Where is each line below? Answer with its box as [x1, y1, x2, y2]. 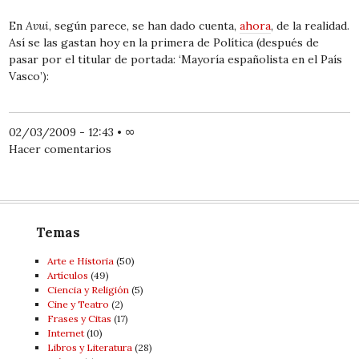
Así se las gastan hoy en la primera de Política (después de [9, 35, 320, 50]
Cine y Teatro [46, 298, 109, 311]
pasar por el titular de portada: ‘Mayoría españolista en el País [9, 52, 343, 67]
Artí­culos [46, 269, 88, 282]
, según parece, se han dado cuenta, [49, 18, 240, 34]
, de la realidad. [271, 18, 350, 34]
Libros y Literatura [46, 341, 132, 354]
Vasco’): [9, 69, 50, 84]
